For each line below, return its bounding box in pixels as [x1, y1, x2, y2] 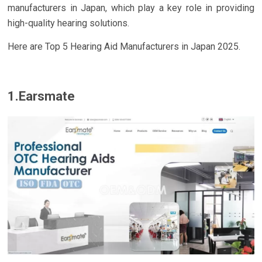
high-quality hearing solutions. [8, 17, 130, 29]
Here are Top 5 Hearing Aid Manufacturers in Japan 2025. [8, 40, 241, 52]
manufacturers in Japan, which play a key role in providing [8, 2, 254, 13]
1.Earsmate [8, 88, 75, 104]
